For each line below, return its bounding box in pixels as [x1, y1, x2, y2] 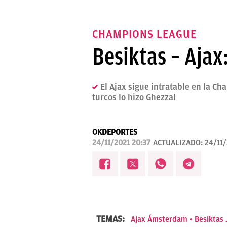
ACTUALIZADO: [153, 138, 205, 147]
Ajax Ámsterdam [131, 215, 187, 224]
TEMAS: [96, 214, 127, 224]
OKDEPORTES [92, 128, 137, 137]
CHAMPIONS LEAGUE [92, 28, 197, 41]
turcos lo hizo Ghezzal [92, 92, 176, 102]
